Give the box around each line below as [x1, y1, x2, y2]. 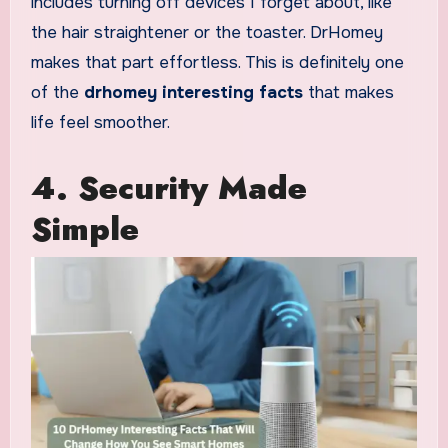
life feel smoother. [30, 112, 170, 134]
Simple [30, 206, 139, 253]
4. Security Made [30, 165, 307, 212]
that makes [302, 82, 394, 104]
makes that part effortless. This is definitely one [30, 52, 404, 74]
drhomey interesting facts [83, 82, 303, 104]
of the [30, 82, 84, 104]
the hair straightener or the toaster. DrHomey [30, 22, 383, 44]
